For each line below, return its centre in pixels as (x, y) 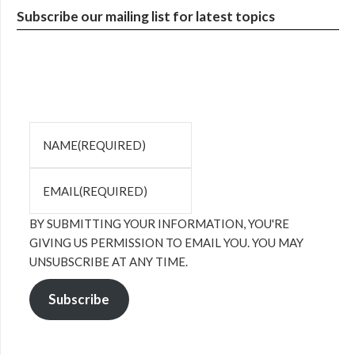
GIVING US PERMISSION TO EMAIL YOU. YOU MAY (166, 243)
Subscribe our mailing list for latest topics (146, 17)
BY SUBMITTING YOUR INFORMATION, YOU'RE (159, 224)
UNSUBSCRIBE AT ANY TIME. (109, 262)
